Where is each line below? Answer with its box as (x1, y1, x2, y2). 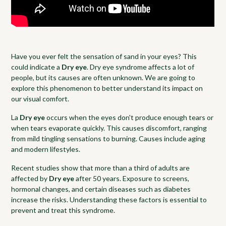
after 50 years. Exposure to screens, (74, 174, 190, 183)
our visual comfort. (11, 94, 70, 103)
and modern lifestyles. (11, 144, 81, 153)
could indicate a (11, 62, 62, 71)
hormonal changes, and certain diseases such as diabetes (11, 184, 191, 193)
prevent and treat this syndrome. (11, 205, 116, 214)
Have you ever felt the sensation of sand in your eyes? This (11, 51, 197, 61)
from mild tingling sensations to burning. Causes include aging (11, 134, 206, 143)
